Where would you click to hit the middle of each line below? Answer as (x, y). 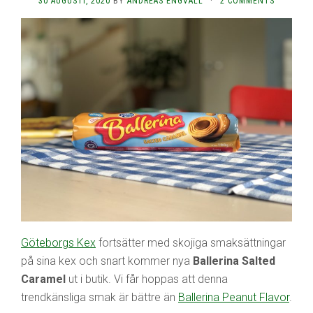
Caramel (43, 279)
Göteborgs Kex (58, 242)
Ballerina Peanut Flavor (234, 297)
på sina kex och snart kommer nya (107, 261)
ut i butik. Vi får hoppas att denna (147, 279)
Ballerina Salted (234, 261)
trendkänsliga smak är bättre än (100, 297)
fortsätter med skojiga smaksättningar (191, 242)
